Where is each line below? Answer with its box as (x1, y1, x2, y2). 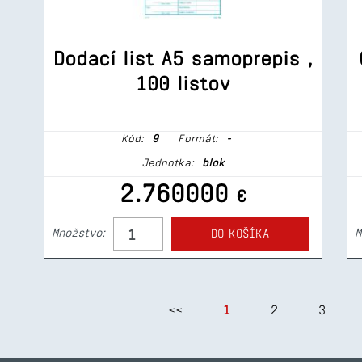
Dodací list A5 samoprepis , (53, 48, 313, 69)
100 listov (136, 73, 230, 94)
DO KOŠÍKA (211, 227, 269, 240)
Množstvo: (52, 226, 105, 239)
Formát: (173, 133, 218, 144)
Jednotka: (141, 157, 194, 168)
